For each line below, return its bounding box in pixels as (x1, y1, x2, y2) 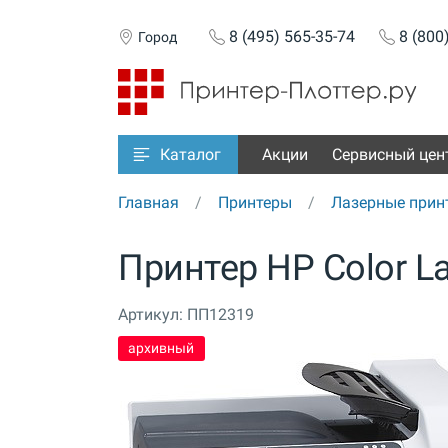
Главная (118, 193, 179, 213)
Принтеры (218, 193, 292, 213)
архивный (128, 340, 195, 357)
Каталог (160, 145, 221, 165)
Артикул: (118, 305, 183, 325)
